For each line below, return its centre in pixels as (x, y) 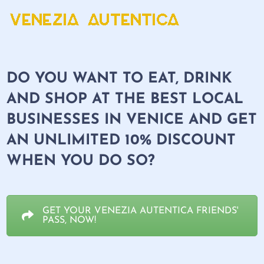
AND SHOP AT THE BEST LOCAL (125, 99)
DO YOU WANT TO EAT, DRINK (120, 79)
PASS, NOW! (70, 220)
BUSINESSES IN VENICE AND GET (132, 120)
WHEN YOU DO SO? (81, 161)
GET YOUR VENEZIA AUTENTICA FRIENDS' (141, 211)
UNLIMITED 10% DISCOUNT (135, 141)
